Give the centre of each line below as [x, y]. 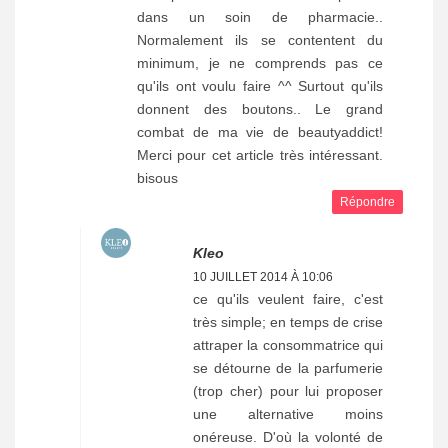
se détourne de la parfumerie [288, 367]
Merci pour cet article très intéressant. [260, 154]
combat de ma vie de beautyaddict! [260, 131]
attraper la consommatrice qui [288, 344]
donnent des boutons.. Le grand [260, 108]
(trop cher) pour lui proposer [288, 390]
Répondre [367, 201]
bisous [157, 177]
